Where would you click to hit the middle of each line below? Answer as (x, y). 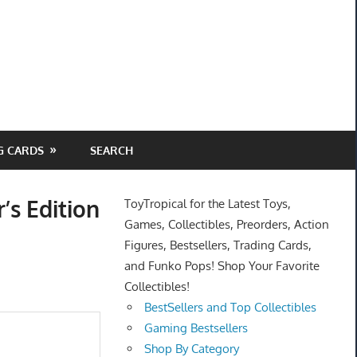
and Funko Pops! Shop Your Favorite (222, 266)
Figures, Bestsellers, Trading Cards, (218, 245)
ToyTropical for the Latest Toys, (207, 204)
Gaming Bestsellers (196, 328)
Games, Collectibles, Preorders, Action (226, 225)
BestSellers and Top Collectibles (231, 308)
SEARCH (111, 150)
